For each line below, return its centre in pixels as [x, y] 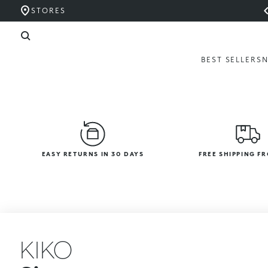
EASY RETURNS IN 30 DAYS [93, 154]
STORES [48, 10]
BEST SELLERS [231, 60]
